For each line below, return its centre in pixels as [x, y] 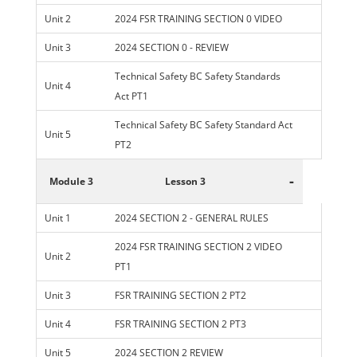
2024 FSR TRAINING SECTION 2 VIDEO [198, 247]
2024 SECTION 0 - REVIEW [171, 48]
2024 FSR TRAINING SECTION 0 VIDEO [198, 19]
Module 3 [72, 182]
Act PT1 [131, 96]
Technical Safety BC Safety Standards [197, 76]
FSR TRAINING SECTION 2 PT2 [180, 296]
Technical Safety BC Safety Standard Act [203, 125]
